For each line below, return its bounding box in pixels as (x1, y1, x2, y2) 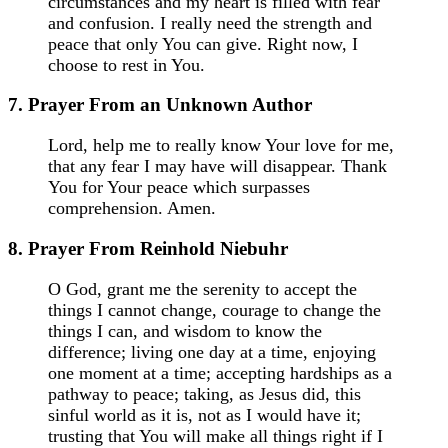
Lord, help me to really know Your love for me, (48, 135, 394, 156)
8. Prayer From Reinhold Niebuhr (8, 237, 288, 259)
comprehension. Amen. (48, 198, 216, 219)
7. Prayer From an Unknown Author (8, 94, 312, 116)
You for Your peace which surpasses (48, 177, 310, 198)
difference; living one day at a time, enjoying (48, 341, 376, 362)
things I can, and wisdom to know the (48, 320, 322, 341)
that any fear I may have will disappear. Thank (48, 156, 387, 177)
